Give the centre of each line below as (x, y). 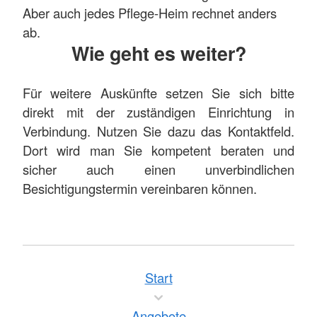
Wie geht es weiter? (158, 53)
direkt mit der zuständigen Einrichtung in (158, 111)
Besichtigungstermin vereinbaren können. (140, 188)
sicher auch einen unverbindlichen (158, 169)
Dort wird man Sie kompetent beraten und (158, 150)
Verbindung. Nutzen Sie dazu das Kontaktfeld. (158, 131)
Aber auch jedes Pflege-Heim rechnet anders (150, 12)
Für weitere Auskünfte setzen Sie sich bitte (158, 92)
